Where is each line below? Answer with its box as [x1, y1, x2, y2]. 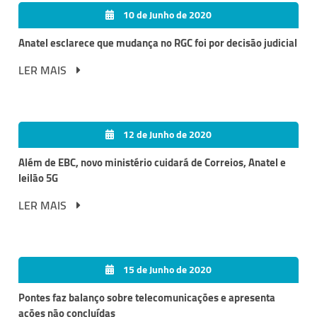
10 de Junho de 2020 [121, 6, 212, 25]
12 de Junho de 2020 [121, 125, 212, 144]
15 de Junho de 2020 [121, 260, 212, 279]
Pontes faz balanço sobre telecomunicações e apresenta [18, 287, 275, 309]
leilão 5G [18, 168, 58, 189]
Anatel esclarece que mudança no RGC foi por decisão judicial [18, 33, 297, 54]
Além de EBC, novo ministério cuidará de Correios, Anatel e [18, 152, 286, 173]
